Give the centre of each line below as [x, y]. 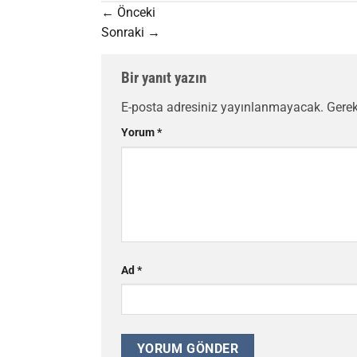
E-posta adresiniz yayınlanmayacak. [222, 108]
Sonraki [124, 32]
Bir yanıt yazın [165, 77]
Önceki [135, 12]
